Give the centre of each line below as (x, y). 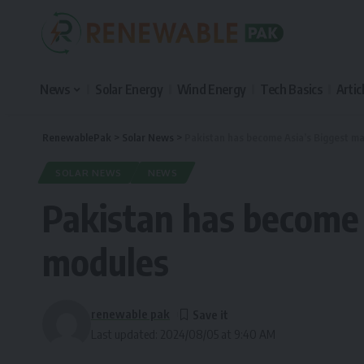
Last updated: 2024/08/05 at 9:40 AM (183, 334)
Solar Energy (129, 89)
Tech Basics (291, 89)
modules (106, 262)
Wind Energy (212, 89)
